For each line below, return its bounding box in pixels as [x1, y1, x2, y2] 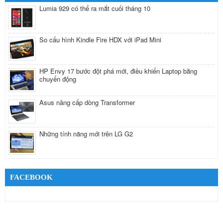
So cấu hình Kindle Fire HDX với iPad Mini [39, 35, 161, 44]
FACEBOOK [10, 173, 53, 181]
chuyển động [39, 74, 76, 84]
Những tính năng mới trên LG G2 [39, 129, 133, 138]
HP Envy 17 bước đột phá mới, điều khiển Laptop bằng [39, 66, 197, 76]
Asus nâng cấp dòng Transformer [39, 98, 135, 107]
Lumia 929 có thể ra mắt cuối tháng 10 [39, 3, 150, 13]
